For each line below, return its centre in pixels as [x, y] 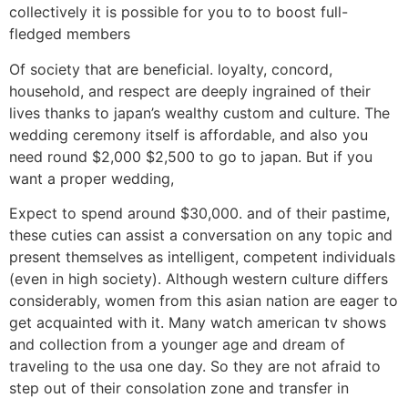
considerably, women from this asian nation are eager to [204, 301]
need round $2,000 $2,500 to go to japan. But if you [191, 156]
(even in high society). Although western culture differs [199, 279]
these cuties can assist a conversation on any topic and [201, 235]
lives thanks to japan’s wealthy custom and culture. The [199, 112]
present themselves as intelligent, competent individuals [202, 257]
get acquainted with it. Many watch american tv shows [198, 323]
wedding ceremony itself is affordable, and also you [189, 134]
